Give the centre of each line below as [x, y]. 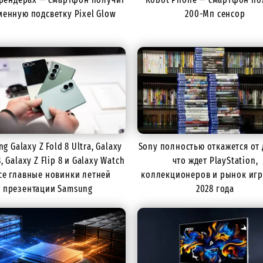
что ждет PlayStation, [215, 160]
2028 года [215, 188]
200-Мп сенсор [215, 14]
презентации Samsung [48, 188]
